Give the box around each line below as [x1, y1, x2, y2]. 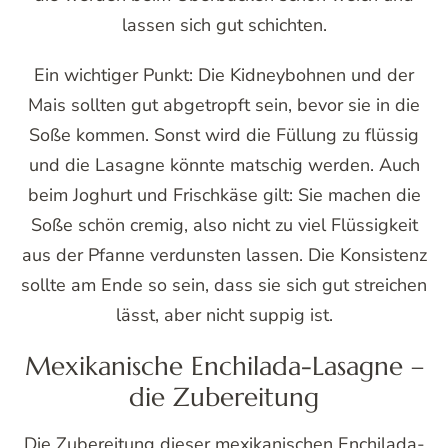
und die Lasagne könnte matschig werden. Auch [28, 152, 420, 177]
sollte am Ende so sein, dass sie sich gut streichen [21, 272, 427, 297]
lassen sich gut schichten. [121, 12, 327, 37]
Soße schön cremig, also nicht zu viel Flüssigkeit [30, 212, 418, 237]
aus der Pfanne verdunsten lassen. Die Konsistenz [21, 242, 427, 267]
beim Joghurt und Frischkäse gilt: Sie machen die [27, 182, 421, 207]
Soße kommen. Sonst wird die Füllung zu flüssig [29, 122, 419, 147]
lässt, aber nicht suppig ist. [115, 302, 333, 327]
